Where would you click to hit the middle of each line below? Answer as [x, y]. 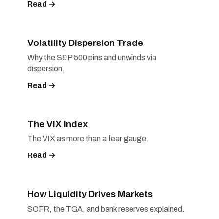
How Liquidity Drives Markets [90, 194]
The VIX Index [57, 124]
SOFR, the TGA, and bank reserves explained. [106, 209]
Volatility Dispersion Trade [85, 43]
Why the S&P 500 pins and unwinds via [92, 58]
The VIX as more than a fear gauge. [88, 139]
